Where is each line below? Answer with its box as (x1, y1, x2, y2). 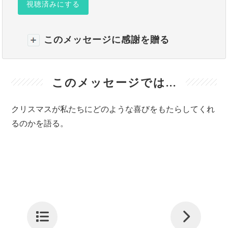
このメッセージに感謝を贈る (44, 36, 170, 45)
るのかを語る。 (11, 120, 69, 128)
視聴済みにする (26, 1, 80, 9)
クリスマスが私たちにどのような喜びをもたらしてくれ (11, 105, 215, 114)
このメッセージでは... (51, 77, 177, 89)
